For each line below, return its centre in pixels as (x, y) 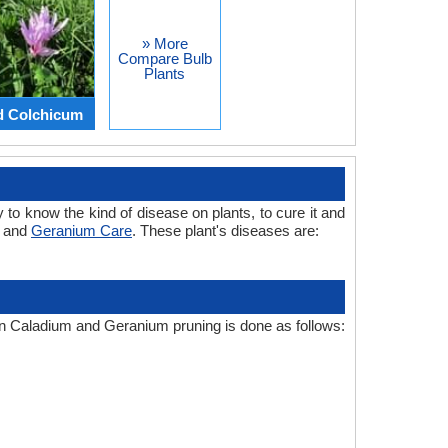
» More (164, 43)
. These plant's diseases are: (225, 231)
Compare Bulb (164, 58)
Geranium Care (81, 231)
